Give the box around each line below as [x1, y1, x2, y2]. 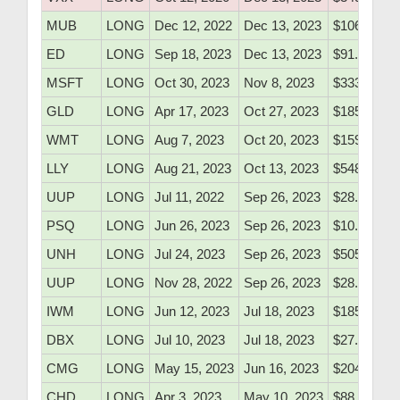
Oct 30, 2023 [154, 75, 229, 91]
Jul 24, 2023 [154, 246, 225, 262]
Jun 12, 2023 [154, 304, 229, 320]
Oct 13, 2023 [244, 161, 319, 177]
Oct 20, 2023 [244, 132, 319, 148]
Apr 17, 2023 [154, 104, 229, 120]
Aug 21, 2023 [154, 161, 231, 177]
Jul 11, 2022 [154, 189, 224, 205]
